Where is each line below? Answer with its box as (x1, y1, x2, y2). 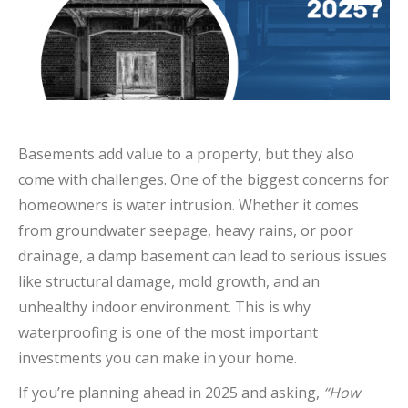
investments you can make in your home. (18, 347, 297, 368)
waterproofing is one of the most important (18, 321, 318, 342)
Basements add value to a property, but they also (18, 143, 354, 164)
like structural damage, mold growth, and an (18, 270, 320, 291)
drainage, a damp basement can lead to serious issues (18, 245, 387, 266)
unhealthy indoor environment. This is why (18, 296, 311, 317)
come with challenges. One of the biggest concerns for (18, 168, 389, 189)
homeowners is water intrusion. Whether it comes (18, 194, 359, 215)
